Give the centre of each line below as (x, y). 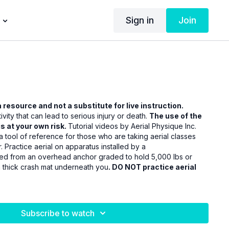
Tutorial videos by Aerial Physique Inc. (132, 126)
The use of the (176, 116)
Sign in (140, 20)
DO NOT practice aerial (154, 167)
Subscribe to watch (58, 213)
